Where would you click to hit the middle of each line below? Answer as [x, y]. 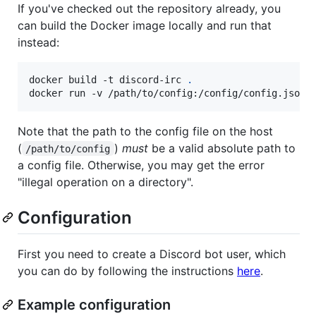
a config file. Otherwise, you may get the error [141, 165]
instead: [38, 42]
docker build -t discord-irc [108, 79]
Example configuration [94, 304]
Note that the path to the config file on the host [145, 131]
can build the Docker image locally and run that [145, 25]
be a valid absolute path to [223, 148]
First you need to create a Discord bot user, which [152, 254]
